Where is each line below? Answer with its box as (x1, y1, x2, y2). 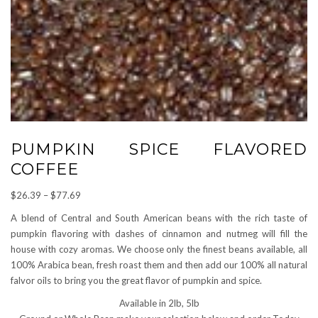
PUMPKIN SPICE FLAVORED (11, 140, 307, 160)
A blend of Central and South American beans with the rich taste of (11, 212, 307, 224)
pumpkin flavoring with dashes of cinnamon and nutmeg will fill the (11, 228, 307, 240)
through (80, 236, 113, 248)
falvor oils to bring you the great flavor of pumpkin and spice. (11, 275, 262, 287)
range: (80, 204, 106, 216)
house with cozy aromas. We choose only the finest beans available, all (11, 243, 307, 256)
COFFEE (11, 160, 79, 180)
